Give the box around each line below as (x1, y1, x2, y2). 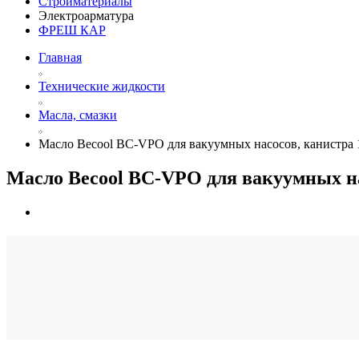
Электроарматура (38, 9, 134, 23)
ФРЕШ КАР (38, 23, 106, 38)
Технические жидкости (38, 79, 165, 94)
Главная (38, 50, 82, 65)
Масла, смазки (38, 108, 117, 123)
